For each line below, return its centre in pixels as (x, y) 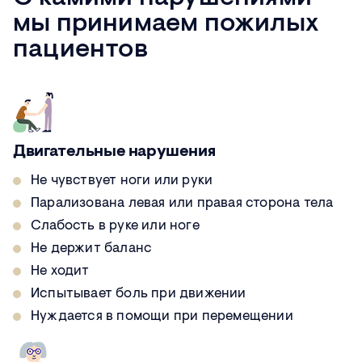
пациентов (80, 51)
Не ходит (60, 271)
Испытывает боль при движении (139, 294)
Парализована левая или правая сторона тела (182, 204)
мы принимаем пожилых (166, 25)
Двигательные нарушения (114, 152)
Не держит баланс (92, 249)
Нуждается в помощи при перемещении (162, 317)
